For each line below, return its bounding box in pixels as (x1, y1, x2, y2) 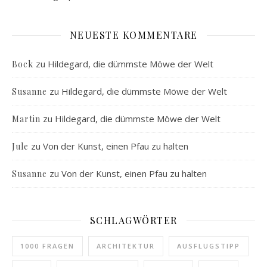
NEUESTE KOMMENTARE (69, 29, 198, 41)
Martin (12, 113, 41, 125)
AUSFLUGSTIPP (177, 241, 240, 250)
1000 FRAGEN (20, 241, 74, 250)
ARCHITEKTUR (97, 241, 155, 250)
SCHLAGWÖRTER (89, 214, 178, 226)
